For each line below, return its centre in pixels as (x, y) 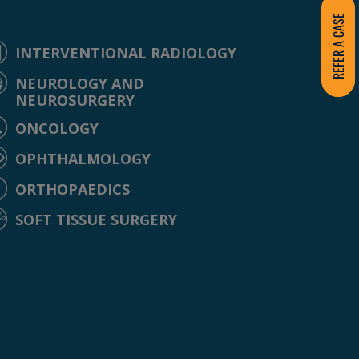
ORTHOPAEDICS (73, 189)
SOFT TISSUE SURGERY (97, 219)
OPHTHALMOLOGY (83, 158)
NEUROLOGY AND (80, 83)
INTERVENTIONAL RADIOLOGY (126, 52)
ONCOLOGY (57, 128)
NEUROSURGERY (75, 100)
